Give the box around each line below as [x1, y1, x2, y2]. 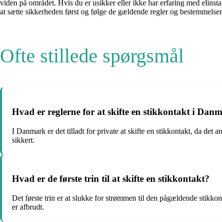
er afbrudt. [12, 203, 44, 212]
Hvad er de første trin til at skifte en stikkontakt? [12, 173, 210, 184]
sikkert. [12, 135, 35, 144]
